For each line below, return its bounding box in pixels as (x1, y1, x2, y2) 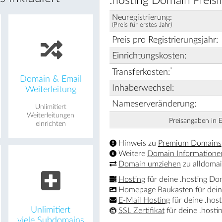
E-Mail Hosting (118, 196, 170, 204)
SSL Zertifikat (118, 206, 165, 215)
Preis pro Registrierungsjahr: (111, 35, 218, 44)
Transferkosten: (111, 67, 170, 76)
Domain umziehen (118, 160, 181, 168)
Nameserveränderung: (111, 99, 196, 108)
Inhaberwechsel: (111, 83, 174, 92)
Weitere (116, 149, 147, 158)
